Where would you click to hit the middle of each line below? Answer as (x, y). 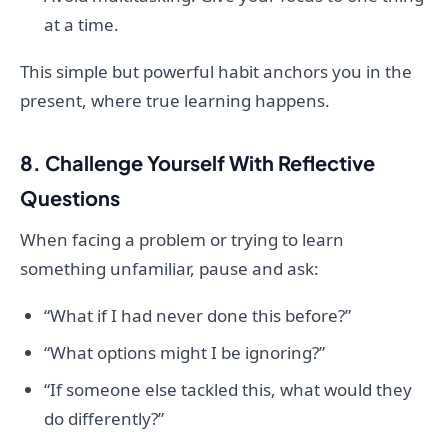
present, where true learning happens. (175, 101)
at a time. (81, 25)
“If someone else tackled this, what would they (228, 390)
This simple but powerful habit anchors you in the (216, 72)
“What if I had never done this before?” (197, 316)
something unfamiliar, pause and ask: (169, 269)
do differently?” (104, 419)
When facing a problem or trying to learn (182, 240)
